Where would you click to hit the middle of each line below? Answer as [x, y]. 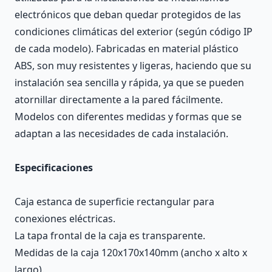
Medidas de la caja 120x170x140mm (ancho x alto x [131, 252]
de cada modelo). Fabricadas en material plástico [127, 48]
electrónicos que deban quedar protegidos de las [128, 14]
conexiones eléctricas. [65, 218]
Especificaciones [54, 167]
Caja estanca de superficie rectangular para [114, 201]
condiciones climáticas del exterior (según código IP [134, 31]
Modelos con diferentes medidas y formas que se [128, 116]
